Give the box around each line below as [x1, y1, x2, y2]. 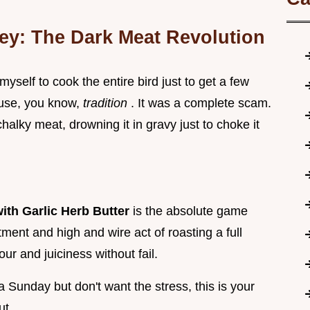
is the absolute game [133, 204, 248, 219]
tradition [83, 96, 131, 111]
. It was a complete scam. [131, 96, 271, 111]
